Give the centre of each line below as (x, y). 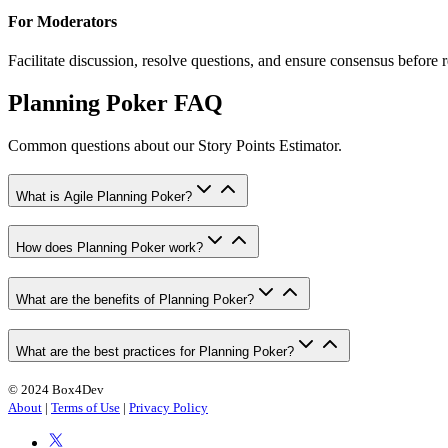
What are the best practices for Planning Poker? (155, 351)
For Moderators (62, 21)
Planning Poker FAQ (115, 102)
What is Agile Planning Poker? (104, 196)
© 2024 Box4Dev (56, 390)
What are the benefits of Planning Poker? (135, 299)
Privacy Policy (168, 408)
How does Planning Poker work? (109, 248)
